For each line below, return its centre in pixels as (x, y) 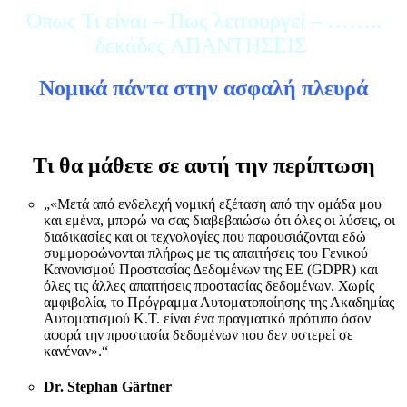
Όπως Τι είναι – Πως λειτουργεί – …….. (203, 21)
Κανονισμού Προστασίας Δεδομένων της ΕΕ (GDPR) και (211, 269)
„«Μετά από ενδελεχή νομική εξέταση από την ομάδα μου (213, 203)
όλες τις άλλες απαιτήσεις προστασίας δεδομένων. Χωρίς (209, 285)
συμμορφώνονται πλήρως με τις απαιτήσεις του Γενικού (206, 253)
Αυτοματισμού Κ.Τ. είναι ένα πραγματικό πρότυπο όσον (207, 318)
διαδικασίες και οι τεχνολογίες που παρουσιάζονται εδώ (205, 236)
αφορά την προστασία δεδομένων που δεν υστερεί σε (199, 334)
